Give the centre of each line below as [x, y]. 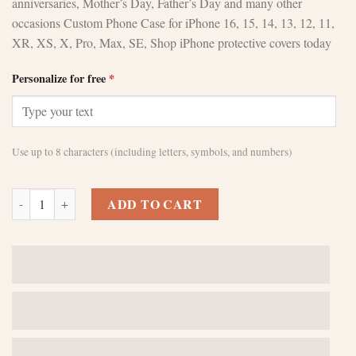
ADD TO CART [155, 203]
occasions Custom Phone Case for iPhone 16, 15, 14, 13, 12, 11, [173, 22]
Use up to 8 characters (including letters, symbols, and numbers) [152, 151]
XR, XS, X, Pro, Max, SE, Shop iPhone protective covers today [172, 42]
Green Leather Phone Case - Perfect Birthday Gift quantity [155, 196]
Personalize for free [59, 78]
